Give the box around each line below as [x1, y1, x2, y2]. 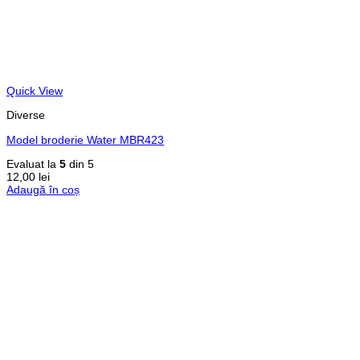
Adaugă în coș [6, 183, 80, 197]
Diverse [6, 108, 45, 122]
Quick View [6, 84, 63, 97]
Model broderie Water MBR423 [6, 133, 164, 146]
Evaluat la [6, 157, 59, 171]
